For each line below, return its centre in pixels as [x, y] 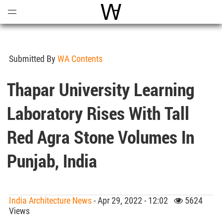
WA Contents [80, 59]
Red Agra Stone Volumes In [101, 137]
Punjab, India [52, 161]
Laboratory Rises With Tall [98, 113]
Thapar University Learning [101, 89]
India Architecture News [50, 200]
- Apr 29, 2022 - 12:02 [133, 200]
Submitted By [33, 59]
